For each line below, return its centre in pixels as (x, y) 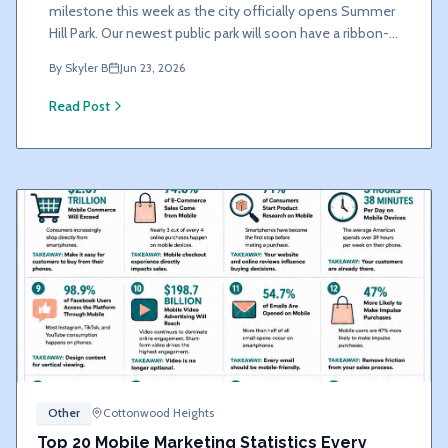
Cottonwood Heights (158, 412)
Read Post (79, 106)
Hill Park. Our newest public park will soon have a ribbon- (219, 33)
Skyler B (86, 67)
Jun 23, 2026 (152, 67)
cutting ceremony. (105, 55)
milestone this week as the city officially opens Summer (222, 11)
